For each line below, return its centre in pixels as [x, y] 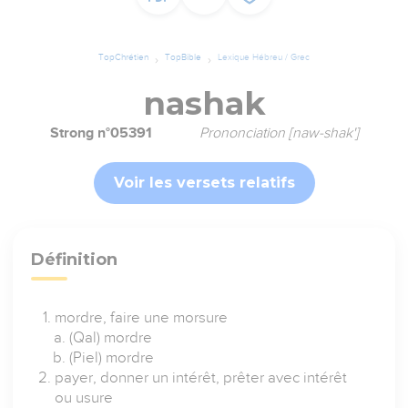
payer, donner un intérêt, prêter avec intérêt [201, 378]
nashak [204, 104]
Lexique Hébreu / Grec [264, 57]
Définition [75, 260]
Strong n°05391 [101, 133]
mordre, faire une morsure [142, 318]
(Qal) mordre [111, 338]
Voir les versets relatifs [204, 183]
